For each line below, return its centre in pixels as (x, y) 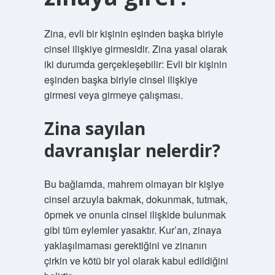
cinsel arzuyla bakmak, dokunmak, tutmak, (136, 199)
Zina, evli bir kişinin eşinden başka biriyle (134, 33)
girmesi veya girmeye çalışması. (113, 95)
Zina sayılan (95, 128)
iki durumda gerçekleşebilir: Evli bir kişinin (135, 64)
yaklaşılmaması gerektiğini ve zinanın (125, 245)
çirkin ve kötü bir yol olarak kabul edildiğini (136, 261)
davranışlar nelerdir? (132, 150)
